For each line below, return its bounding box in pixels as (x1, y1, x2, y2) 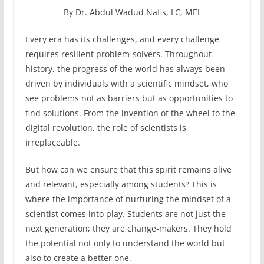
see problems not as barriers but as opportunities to (25, 93, 233, 104)
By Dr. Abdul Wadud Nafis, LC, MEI (64, 6, 200, 18)
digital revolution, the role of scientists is (25, 122, 186, 134)
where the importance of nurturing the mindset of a (25, 193, 231, 205)
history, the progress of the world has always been (25, 63, 225, 75)
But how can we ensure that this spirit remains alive (25, 164, 232, 176)
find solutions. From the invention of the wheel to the (25, 107, 235, 119)
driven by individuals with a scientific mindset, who (25, 78, 228, 90)
